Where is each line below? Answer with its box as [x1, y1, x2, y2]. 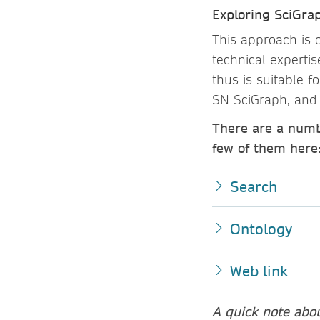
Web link [230, 261, 288, 280]
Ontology [230, 219, 292, 238]
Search [230, 176, 277, 196]
